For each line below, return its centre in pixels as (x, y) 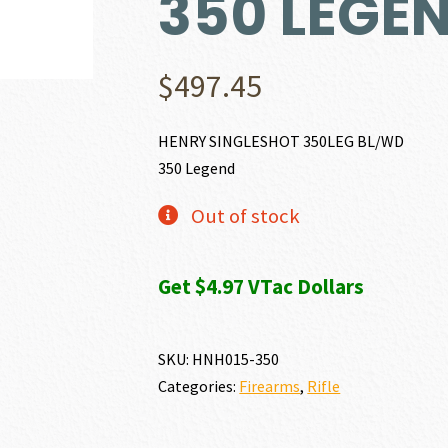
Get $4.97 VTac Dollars (261, 286)
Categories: (199, 386)
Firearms (270, 386)
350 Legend (197, 168)
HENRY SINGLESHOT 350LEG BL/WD (281, 141)
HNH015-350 (236, 359)
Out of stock (245, 216)
